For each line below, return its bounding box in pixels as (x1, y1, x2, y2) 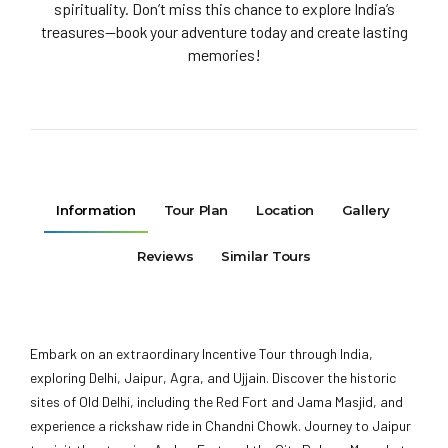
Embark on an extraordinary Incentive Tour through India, (30, 345, 373, 363)
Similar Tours (221, 248, 312, 265)
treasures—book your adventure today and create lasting (40, 22, 408, 42)
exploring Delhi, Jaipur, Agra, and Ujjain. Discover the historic (30, 369, 396, 387)
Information (55, 201, 136, 218)
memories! (187, 45, 261, 65)
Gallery (341, 201, 391, 218)
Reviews (136, 248, 194, 265)
